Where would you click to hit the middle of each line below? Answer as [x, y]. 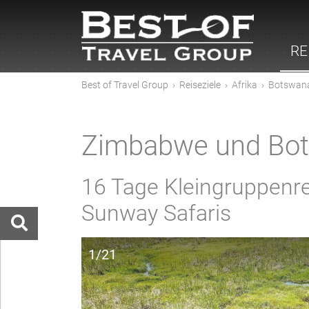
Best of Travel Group [125, 85]
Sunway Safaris [156, 213]
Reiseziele [200, 85]
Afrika [245, 85]
